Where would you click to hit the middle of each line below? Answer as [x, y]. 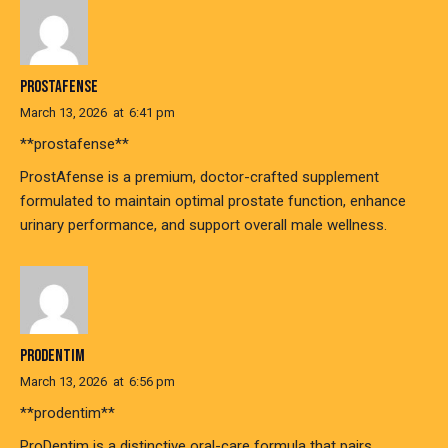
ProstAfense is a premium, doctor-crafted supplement [199, 176]
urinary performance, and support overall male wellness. [203, 224]
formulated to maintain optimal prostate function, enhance [213, 200]
